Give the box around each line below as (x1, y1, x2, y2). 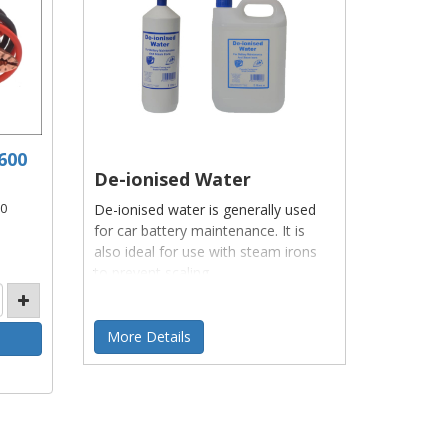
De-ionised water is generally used (94, 199, 317, 219)
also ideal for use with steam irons (94, 241, 318, 261)
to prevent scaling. (94, 262, 213, 282)
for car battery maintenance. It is (94, 220, 306, 240)
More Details (107, 326, 192, 346)
